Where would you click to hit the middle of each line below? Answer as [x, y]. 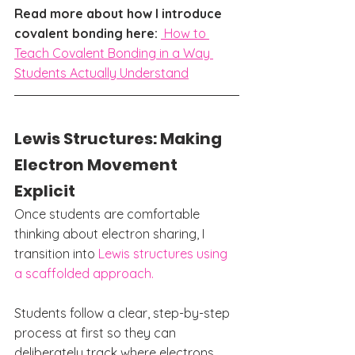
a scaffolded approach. [84, 273]
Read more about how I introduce [120, 13]
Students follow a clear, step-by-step [124, 313]
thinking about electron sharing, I [111, 233]
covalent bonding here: [88, 33]
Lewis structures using [164, 253]
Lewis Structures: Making [120, 138]
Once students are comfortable [109, 214]
